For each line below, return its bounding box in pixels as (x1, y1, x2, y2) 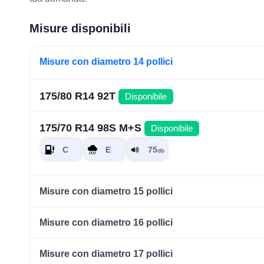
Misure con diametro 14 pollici (39, 56, 173, 67)
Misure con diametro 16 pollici (39, 217, 173, 228)
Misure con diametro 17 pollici (39, 249, 173, 259)
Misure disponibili (29, 21, 131, 35)
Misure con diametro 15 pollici (39, 186, 173, 197)
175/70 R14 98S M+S (39, 121, 145, 134)
